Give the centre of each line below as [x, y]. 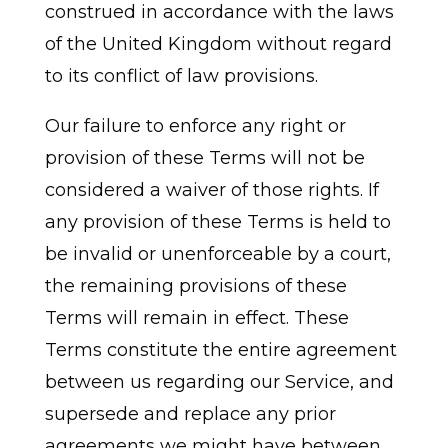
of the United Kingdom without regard [218, 44]
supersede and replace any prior [190, 414]
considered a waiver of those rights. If [211, 190]
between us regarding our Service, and [219, 382]
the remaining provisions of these [195, 286]
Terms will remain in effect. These [196, 318]
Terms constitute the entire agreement [220, 350]
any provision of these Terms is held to [217, 222]
